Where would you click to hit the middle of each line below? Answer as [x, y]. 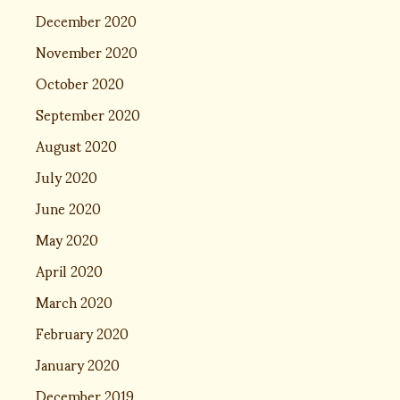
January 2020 [78, 363]
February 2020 [82, 332]
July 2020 [67, 176]
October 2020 [80, 82]
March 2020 [74, 301]
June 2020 [68, 207]
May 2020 [67, 238]
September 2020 [88, 113]
